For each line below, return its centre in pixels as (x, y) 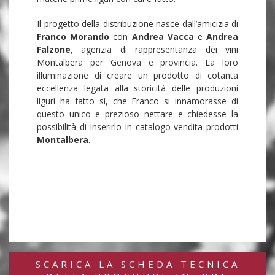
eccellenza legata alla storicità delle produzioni (137, 88)
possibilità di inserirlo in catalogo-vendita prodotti (137, 127)
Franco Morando (73, 37)
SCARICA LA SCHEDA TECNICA (137, 264)
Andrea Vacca (163, 37)
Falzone (54, 50)
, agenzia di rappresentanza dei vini (154, 50)
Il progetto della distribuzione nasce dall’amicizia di (137, 24)
